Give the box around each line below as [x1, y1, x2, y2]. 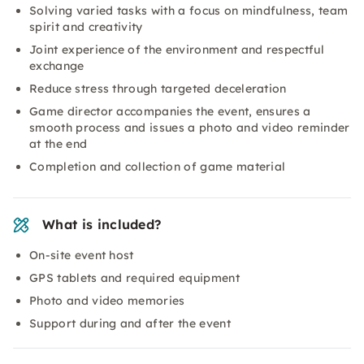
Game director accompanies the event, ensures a [29, 104, 311, 119]
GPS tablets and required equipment [29, 271, 240, 285]
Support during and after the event [29, 316, 231, 331]
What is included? [42, 216, 162, 232]
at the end [29, 136, 88, 151]
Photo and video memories [29, 293, 185, 308]
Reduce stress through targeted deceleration [29, 81, 287, 96]
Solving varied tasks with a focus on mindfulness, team [29, 3, 349, 18]
